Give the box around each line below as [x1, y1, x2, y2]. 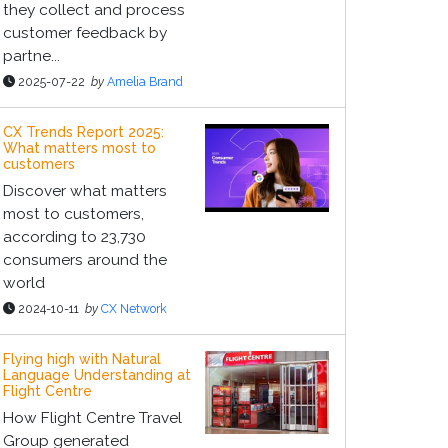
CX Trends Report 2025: [3, 124, 164, 140]
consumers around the [3, 251, 167, 269]
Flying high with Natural [3, 351, 161, 367]
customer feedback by [3, 24, 167, 42]
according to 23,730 [3, 228, 146, 246]
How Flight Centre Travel [3, 409, 182, 427]
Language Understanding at [3, 367, 191, 383]
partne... [3, 47, 60, 65]
